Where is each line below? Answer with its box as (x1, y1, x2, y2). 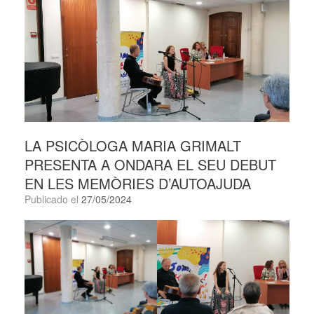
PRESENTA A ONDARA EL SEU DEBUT (25, 154, 276, 175)
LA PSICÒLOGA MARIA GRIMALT (25, 135, 241, 156)
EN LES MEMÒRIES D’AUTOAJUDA (25, 173, 251, 194)
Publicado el (31, 192, 81, 207)
